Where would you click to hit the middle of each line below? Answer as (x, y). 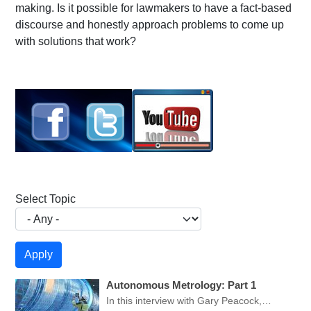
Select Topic (45, 199)
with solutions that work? (76, 42)
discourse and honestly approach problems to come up (150, 25)
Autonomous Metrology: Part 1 (181, 285)
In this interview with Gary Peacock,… (189, 301)
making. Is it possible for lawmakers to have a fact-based (153, 8)
